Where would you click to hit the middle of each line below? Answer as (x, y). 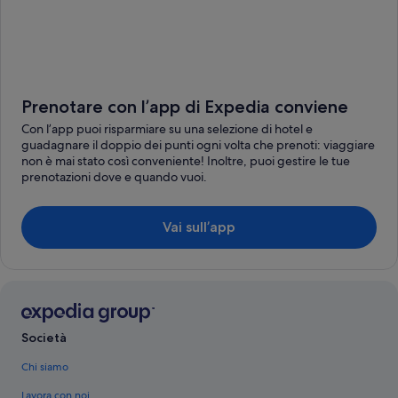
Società (44, 337)
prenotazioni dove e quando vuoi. (114, 176)
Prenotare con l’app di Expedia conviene (185, 106)
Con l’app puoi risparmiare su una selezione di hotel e (167, 128)
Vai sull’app (199, 227)
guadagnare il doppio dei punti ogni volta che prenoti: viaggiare (198, 144)
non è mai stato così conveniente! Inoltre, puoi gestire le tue (186, 160)
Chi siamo (45, 366)
